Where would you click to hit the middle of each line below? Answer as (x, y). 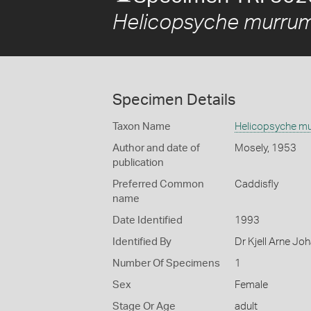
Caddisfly (256, 184)
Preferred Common (158, 184)
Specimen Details (174, 100)
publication (138, 163)
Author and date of (156, 148)
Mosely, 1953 (265, 148)
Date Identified (148, 220)
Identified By (142, 242)
